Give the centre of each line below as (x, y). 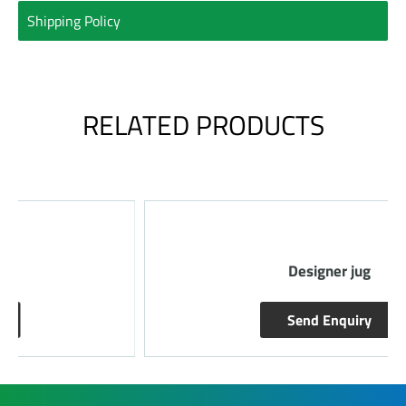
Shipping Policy (74, 20)
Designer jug (203, 271)
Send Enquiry (203, 319)
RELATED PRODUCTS (203, 125)
